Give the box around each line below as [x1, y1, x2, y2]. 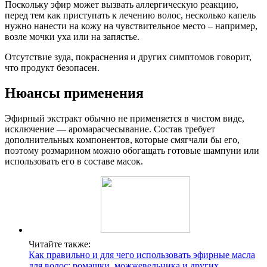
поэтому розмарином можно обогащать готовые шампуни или [5, 145, 259, 156]
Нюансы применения [5, 85, 144, 101]
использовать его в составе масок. [5, 156, 143, 167]
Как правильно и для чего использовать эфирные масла [29, 250, 255, 260]
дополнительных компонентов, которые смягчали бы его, [5, 135, 240, 145]
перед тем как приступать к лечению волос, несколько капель [5, 10, 256, 21]
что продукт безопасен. [5, 63, 100, 73]
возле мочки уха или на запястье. [5, 32, 139, 42]
